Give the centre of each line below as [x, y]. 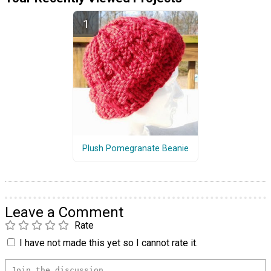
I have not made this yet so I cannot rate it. [109, 243]
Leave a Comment [64, 213]
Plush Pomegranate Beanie [135, 149]
